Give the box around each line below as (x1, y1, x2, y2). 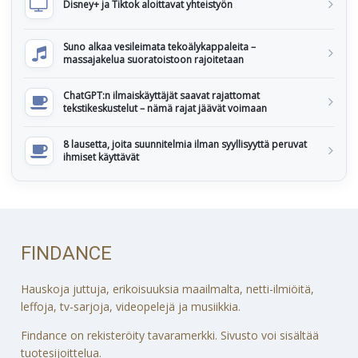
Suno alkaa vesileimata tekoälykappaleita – (63, 39, 256, 54)
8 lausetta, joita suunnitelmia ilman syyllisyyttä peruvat (63, 137, 307, 151)
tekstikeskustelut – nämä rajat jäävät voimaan (63, 101, 267, 115)
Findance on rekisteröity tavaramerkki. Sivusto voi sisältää (21, 327, 320, 343)
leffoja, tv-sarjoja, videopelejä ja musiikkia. (21, 298, 241, 314)
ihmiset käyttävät (63, 149, 139, 164)
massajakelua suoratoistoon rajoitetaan (63, 52, 244, 66)
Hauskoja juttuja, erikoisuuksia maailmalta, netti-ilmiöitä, (21, 280, 315, 296)
